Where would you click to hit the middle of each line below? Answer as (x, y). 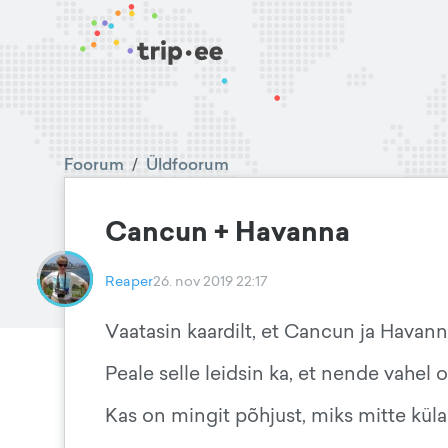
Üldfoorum (187, 164)
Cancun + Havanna (227, 231)
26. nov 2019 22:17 (210, 280)
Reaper (129, 280)
